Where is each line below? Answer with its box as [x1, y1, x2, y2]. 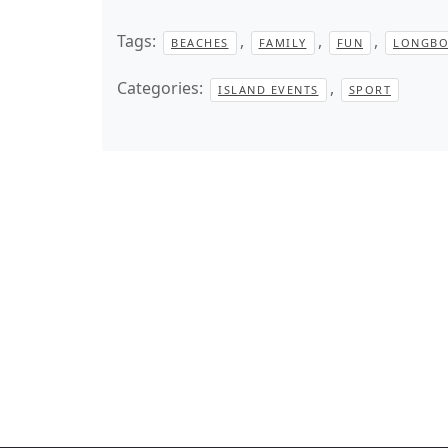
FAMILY [258, 35, 307, 50]
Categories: [117, 77, 207, 99]
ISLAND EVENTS [218, 82, 319, 97]
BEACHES [171, 35, 229, 50]
